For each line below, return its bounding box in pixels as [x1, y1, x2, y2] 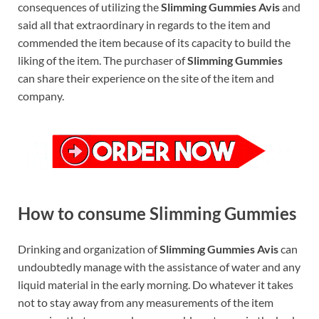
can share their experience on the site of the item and [18, 70, 274, 85]
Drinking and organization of [18, 242, 159, 256]
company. [18, 88, 64, 103]
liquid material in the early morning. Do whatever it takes [18, 278, 293, 292]
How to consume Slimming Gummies [18, 203, 296, 224]
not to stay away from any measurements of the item [18, 296, 273, 310]
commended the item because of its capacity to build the [18, 35, 291, 49]
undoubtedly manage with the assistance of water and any [18, 260, 300, 274]
